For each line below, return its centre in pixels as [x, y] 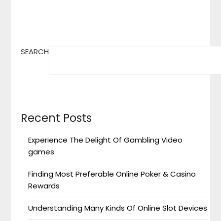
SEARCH [35, 51]
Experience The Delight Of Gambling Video [106, 140]
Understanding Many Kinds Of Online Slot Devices [118, 208]
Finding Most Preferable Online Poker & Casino [112, 174]
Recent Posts [56, 118]
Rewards [44, 185]
